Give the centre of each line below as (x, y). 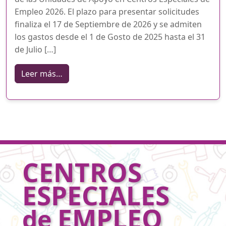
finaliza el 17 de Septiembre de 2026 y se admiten (108, 24)
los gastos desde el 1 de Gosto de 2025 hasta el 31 (110, 37)
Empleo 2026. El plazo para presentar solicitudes (107, 11)
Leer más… (42, 73)
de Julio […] (35, 49)
